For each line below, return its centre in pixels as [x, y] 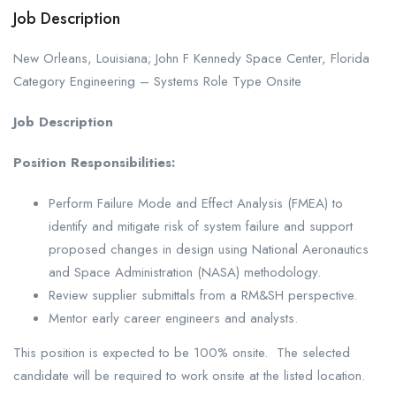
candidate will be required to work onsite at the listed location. [189, 376]
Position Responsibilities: [94, 163]
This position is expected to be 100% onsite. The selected [182, 353]
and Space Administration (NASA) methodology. [185, 273]
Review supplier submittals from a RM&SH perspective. [203, 296]
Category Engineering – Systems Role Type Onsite [160, 82]
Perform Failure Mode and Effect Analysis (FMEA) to [196, 204]
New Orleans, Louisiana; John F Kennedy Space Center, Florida [191, 59]
